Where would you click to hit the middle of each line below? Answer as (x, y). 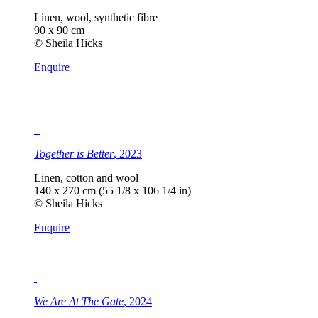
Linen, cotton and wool (86, 177)
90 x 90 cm (59, 30)
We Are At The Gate (79, 301)
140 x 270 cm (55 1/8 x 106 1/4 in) (113, 190)
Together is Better (74, 153)
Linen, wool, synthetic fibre (96, 17)
